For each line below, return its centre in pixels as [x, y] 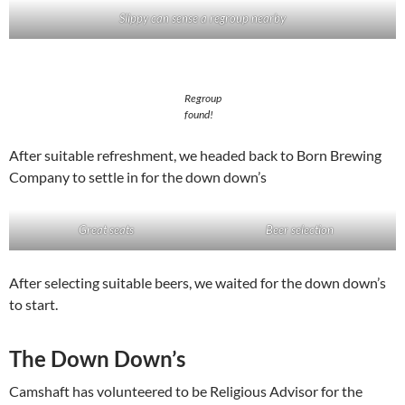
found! [198, 115]
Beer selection [299, 230]
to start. [33, 305]
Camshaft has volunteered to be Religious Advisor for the [186, 391]
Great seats [106, 230]
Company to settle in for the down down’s [138, 177]
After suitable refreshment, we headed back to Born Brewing [195, 155]
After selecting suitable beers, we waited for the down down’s [198, 283]
